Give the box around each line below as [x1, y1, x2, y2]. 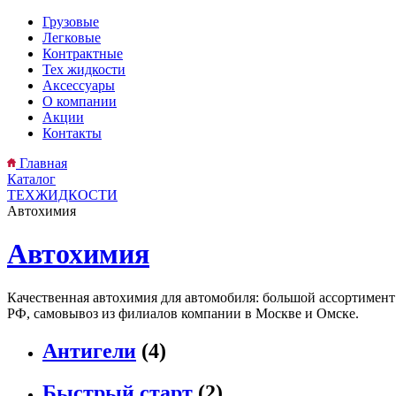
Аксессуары [42, 78, 115, 93]
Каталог [7, 171, 56, 187]
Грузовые [42, 14, 99, 29]
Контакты [42, 126, 102, 141]
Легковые [42, 30, 101, 45]
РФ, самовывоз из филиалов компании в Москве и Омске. [7, 305, 359, 321]
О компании [42, 94, 117, 109]
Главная [19, 156, 67, 171]
